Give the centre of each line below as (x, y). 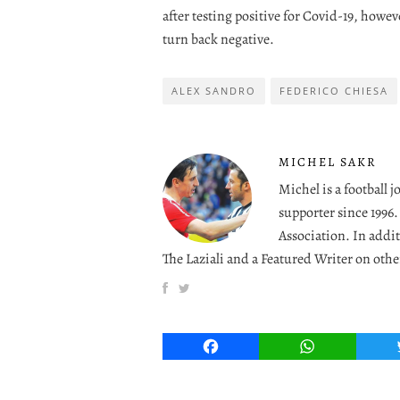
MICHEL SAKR (328, 162)
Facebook (242, 346)
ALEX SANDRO (214, 90)
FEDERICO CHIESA (334, 90)
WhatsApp (342, 346)
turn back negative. (218, 39)
